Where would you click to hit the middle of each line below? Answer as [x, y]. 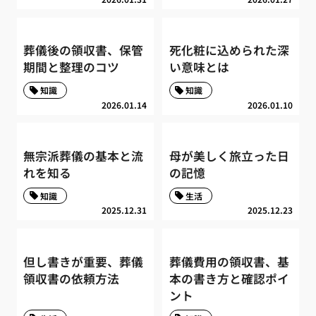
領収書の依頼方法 [72, 278]
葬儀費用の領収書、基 [229, 261]
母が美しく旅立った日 [229, 156]
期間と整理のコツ [72, 67]
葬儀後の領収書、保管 [84, 50]
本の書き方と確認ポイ [229, 278]
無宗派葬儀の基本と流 [84, 156]
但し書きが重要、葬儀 [84, 261]
